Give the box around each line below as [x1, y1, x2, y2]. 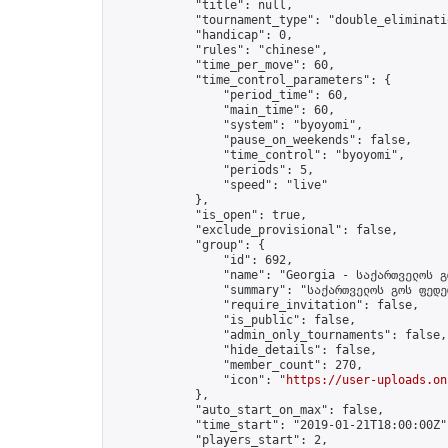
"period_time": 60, [111, 88, 349, 102]
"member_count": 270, [111, 358, 363, 372]
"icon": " [111, 373, 286, 387]
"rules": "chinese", [111, 43, 328, 57]
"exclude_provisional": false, [111, 223, 398, 237]
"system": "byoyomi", [111, 118, 363, 132]
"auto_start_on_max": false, [111, 403, 384, 417]
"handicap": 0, [111, 28, 293, 42]
